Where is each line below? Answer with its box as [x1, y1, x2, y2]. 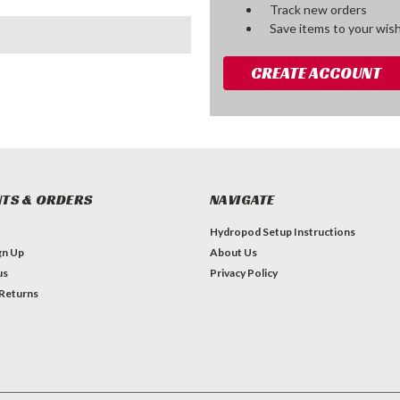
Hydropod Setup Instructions [209, 224, 355, 238]
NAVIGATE [209, 189, 275, 209]
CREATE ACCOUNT [251, 62, 382, 83]
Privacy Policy [209, 265, 278, 279]
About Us [209, 245, 257, 259]
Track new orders [270, 2, 368, 17]
